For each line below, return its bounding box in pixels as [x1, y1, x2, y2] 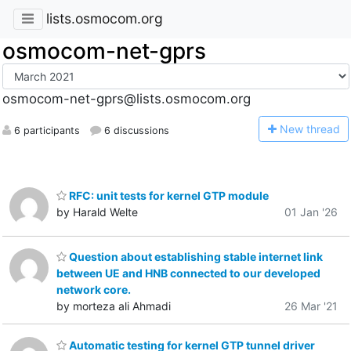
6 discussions [100, 124, 169, 136]
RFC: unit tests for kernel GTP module [67, 188, 269, 202]
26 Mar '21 [284, 299, 338, 313]
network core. [56, 283, 131, 297]
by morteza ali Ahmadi [56, 299, 171, 313]
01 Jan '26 [284, 204, 338, 219]
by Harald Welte [56, 204, 138, 219]
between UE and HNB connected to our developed [56, 266, 320, 280]
